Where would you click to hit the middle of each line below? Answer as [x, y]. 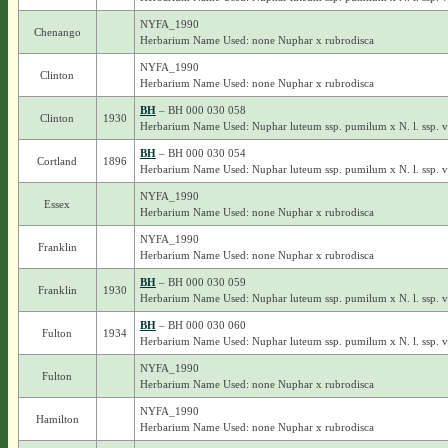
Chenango [57, 32]
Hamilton [57, 419]
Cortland [57, 161]
